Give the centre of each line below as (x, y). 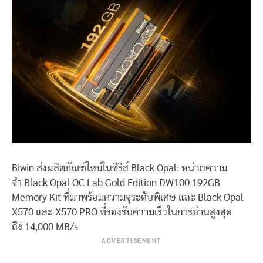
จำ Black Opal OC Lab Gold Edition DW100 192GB (116, 183)
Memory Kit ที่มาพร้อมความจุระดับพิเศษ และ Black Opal (128, 198)
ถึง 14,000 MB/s (45, 227)
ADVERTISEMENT (131, 242)
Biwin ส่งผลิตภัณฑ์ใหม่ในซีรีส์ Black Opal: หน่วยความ (119, 168)
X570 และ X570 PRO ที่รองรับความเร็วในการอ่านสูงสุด (122, 213)
